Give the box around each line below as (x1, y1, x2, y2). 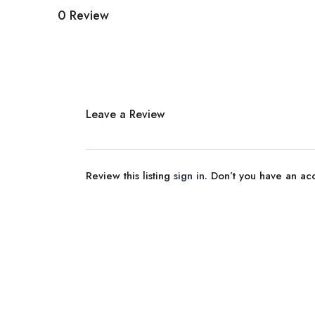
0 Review (58, 6, 109, 25)
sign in (174, 168, 205, 184)
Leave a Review (86, 106, 165, 122)
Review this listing (86, 168, 174, 184)
